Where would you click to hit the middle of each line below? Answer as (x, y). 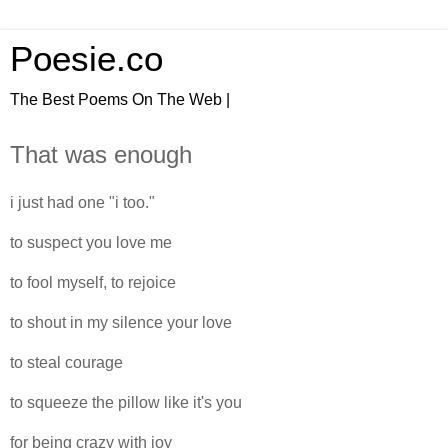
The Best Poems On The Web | (120, 99)
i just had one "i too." (82, 202)
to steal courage (66, 362)
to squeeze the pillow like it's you (126, 402)
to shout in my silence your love (121, 322)
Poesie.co (86, 59)
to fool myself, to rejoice (93, 282)
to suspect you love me (91, 242)
